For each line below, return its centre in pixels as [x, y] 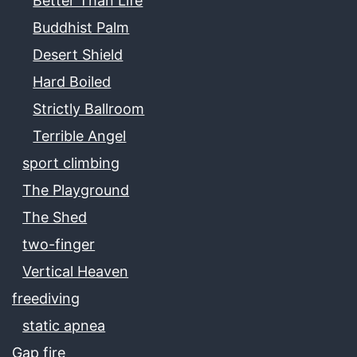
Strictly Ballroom [89, 108]
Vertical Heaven [76, 271]
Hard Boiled [72, 81]
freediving [46, 298]
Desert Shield [78, 54]
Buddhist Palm [81, 27]
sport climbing [71, 163]
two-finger [59, 244]
